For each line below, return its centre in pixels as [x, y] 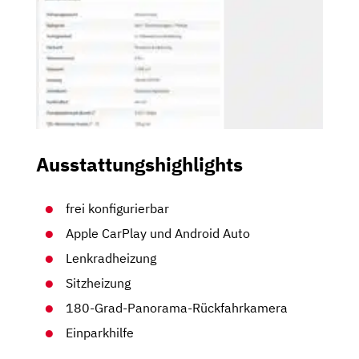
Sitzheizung [99, 283]
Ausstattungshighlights [139, 165]
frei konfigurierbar [118, 209]
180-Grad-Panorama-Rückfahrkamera [177, 308]
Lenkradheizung [111, 258]
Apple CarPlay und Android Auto [158, 234]
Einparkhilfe [100, 333]
